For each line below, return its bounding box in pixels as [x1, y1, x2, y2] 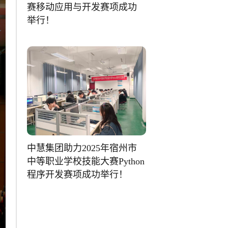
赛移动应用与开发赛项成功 [27, 2, 137, 12]
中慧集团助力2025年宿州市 [27, 142, 137, 153]
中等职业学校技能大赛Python [27, 156, 145, 166]
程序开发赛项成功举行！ [27, 169, 128, 180]
